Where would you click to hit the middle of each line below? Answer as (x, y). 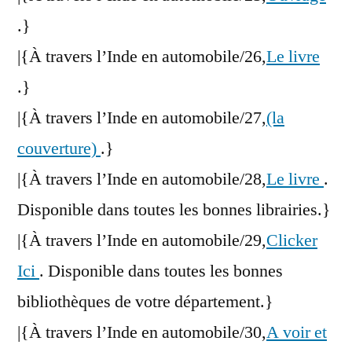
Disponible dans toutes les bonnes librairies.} (174, 210)
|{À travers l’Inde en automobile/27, (142, 118)
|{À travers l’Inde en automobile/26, (142, 57)
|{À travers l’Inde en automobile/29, (142, 241)
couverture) (59, 149)
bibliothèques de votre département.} (145, 302)
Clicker (292, 241)
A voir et (297, 333)
